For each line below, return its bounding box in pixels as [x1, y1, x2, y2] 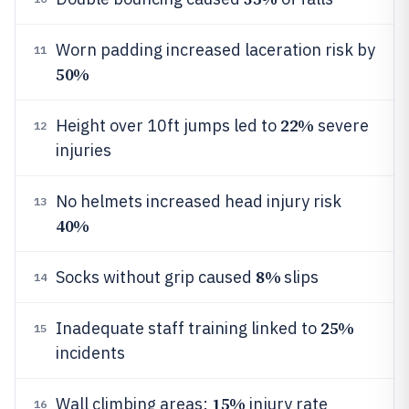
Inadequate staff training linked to [56, 318, 320, 339]
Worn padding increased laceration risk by [56, 39, 375, 60]
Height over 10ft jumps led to [56, 115, 280, 136]
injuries [56, 140, 111, 161]
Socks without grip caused [56, 267, 256, 288]
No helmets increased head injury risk [56, 191, 341, 212]
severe [313, 115, 369, 136]
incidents [56, 342, 125, 363]
